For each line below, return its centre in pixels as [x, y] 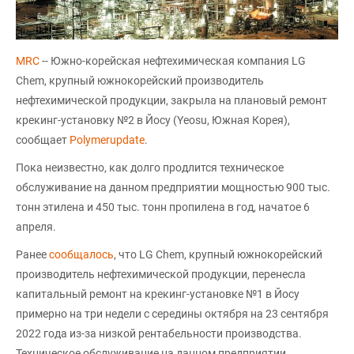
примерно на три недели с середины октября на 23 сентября [172, 314]
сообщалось [81, 255]
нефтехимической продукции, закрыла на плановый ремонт [171, 101]
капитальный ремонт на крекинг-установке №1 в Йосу [158, 294]
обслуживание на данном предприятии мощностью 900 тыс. [173, 188]
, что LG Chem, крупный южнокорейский [218, 255]
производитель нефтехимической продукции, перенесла [161, 275]
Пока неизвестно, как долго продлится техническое [150, 168]
